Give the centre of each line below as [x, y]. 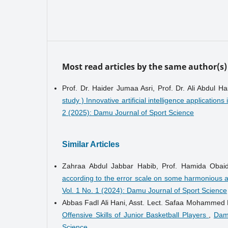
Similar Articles [91, 144]
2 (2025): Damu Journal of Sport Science [128, 112]
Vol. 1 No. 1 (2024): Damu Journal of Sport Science [145, 190]
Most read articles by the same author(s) [145, 66]
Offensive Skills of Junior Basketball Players [136, 215]
